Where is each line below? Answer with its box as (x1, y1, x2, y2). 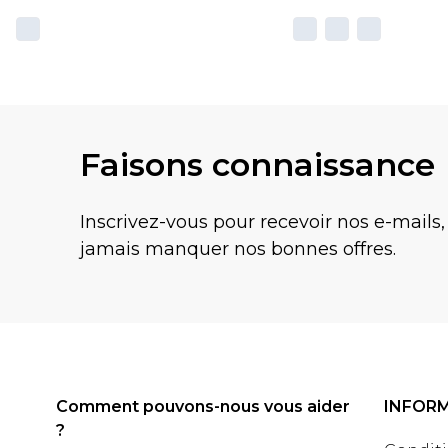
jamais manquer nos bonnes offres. (80, 237, 396, 260)
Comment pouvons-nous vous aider (56, 396, 350, 416)
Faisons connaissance (80, 144, 435, 184)
